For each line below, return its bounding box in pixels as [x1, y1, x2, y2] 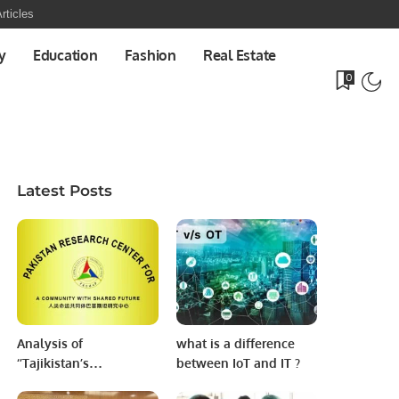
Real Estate [202, 46, 277, 64]
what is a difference [175, 335, 295, 351]
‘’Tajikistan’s [17, 354, 90, 370]
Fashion [124, 46, 176, 64]
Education [32, 46, 98, 64]
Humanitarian [17, 374, 99, 390]
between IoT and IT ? [175, 354, 300, 370]
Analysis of [17, 335, 84, 351]
